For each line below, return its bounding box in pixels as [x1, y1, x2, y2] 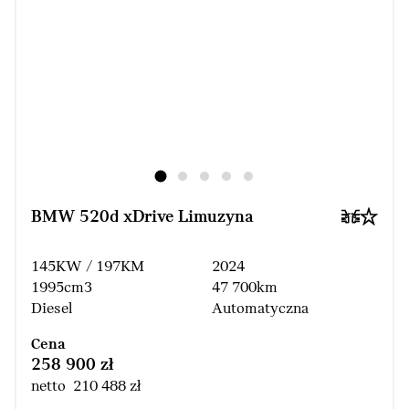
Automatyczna [212, 300, 309, 319]
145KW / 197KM [31, 258, 144, 277]
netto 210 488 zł [31, 378, 141, 396]
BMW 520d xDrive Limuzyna [31, 208, 254, 227]
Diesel [31, 300, 72, 319]
